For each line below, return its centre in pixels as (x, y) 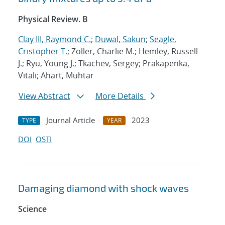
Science (32, 209)
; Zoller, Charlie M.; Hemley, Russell (133, 51)
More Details (121, 96)
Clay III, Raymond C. (54, 39)
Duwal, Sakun (120, 39)
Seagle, (163, 39)
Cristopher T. (43, 51)
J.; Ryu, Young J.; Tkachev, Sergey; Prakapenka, (104, 64)
